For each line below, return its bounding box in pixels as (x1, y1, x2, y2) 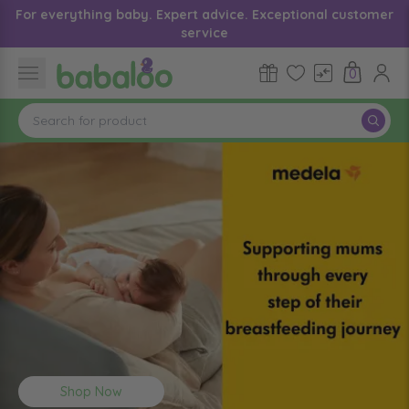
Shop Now (60, 383, 122, 400)
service (181, 25, 228, 41)
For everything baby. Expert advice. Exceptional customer (16, 6, 393, 23)
